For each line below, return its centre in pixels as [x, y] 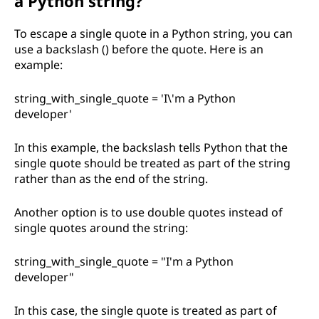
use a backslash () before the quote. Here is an [139, 49]
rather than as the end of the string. [111, 179]
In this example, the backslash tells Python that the [151, 147]
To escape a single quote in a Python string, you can [153, 33]
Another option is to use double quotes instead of [148, 212]
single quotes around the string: [101, 228]
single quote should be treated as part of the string [152, 163]
